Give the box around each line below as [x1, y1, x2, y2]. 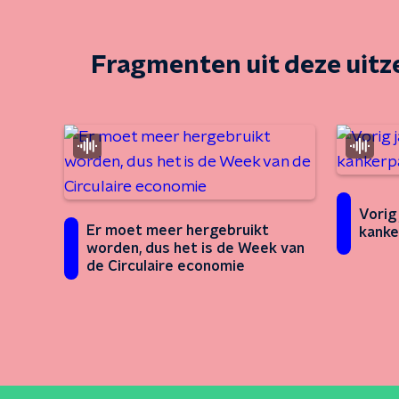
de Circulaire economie [86, 259, 245, 273]
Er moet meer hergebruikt [86, 224, 269, 238]
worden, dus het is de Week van [86, 241, 305, 256]
